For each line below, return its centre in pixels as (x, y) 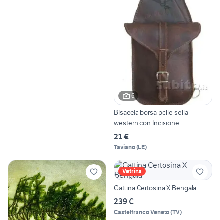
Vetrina (132, 171)
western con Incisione (147, 123)
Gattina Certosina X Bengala (155, 187)
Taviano (124, 147)
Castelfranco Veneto (142, 212)
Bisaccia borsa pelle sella (151, 112)
